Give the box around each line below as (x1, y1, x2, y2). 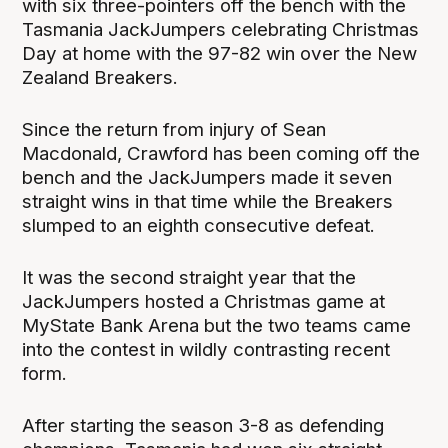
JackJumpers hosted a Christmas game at (22, 289, 386, 313)
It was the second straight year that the (22, 265, 357, 289)
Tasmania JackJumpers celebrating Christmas (22, 17, 420, 41)
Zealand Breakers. (22, 65, 179, 89)
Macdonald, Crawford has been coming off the (22, 141, 421, 165)
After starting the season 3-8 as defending (22, 413, 385, 437)
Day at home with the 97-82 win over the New (22, 41, 418, 65)
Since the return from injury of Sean (22, 117, 327, 141)
